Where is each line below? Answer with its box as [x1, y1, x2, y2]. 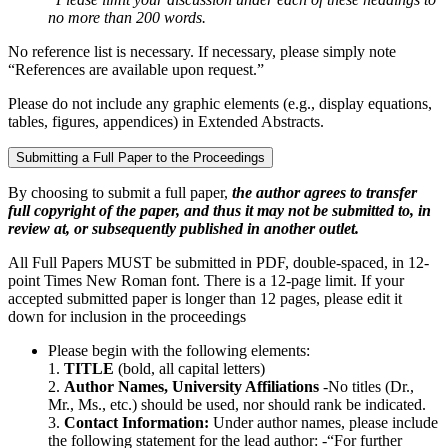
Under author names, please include [209, 413, 438, 431]
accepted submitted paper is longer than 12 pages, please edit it [8, 289, 402, 307]
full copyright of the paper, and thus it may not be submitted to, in [8, 201, 431, 219]
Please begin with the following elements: [48, 341, 310, 359]
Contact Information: [64, 413, 209, 431]
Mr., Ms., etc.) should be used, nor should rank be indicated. [48, 395, 426, 413]
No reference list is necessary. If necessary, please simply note [8, 42, 396, 60]
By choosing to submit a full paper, [8, 183, 232, 201]
